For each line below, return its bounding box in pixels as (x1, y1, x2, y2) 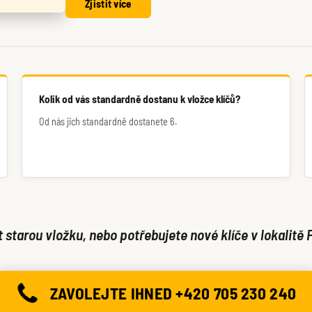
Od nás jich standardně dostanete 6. (38, 116, 177, 127)
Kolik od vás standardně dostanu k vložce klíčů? (38, 93, 240, 105)
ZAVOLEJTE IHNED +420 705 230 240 (49, 283, 297, 303)
